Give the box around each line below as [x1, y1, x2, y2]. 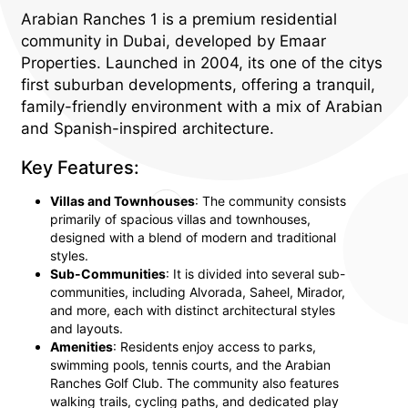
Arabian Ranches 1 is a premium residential [21, 9, 337, 28]
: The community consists [195, 192, 346, 209]
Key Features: [21, 156, 139, 178]
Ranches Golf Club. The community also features [50, 374, 339, 391]
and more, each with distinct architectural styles [50, 301, 335, 318]
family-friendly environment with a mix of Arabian [21, 97, 382, 116]
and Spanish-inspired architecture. [21, 118, 274, 138]
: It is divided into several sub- [166, 265, 345, 281]
